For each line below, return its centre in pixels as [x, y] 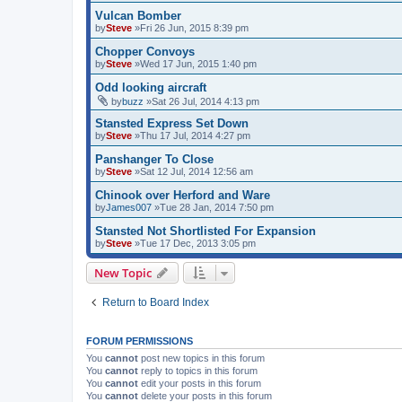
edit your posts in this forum [200, 383]
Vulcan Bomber [138, 15]
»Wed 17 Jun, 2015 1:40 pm [194, 63]
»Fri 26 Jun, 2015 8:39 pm [190, 27]
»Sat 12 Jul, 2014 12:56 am [192, 171]
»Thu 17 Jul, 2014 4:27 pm [191, 135]
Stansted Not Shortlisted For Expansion [205, 231]
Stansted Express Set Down [172, 123]
